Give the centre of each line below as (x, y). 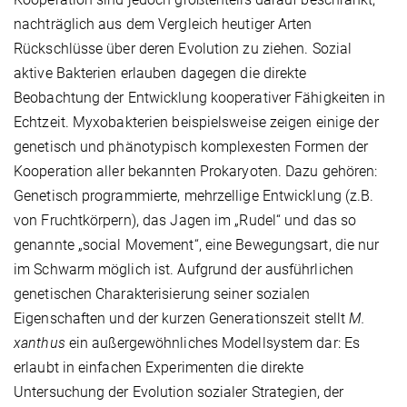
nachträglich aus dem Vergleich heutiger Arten (163, 25)
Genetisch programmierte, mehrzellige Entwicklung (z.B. (194, 196)
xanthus (40, 343)
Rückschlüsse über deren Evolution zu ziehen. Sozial (183, 49)
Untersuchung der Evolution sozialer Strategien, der (179, 392)
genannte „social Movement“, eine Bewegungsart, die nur (197, 245)
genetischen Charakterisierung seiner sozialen (162, 294)
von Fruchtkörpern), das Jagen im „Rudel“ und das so (185, 221)
